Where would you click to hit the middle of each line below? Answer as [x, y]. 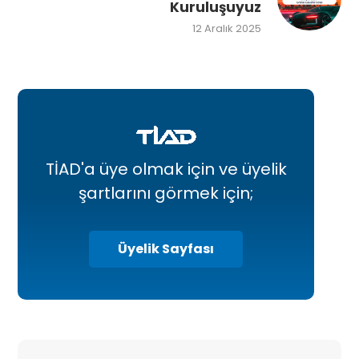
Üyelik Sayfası [166, 249]
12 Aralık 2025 [226, 29]
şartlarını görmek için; [166, 194]
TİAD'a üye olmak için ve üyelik [166, 169]
